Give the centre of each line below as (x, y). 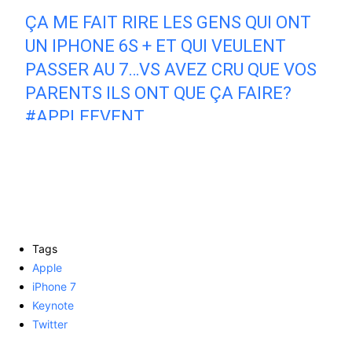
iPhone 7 (54, 286)
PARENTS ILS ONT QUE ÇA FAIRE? (159, 93)
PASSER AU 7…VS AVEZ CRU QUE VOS (171, 69)
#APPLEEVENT (85, 116)
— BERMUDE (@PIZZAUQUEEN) (149, 160)
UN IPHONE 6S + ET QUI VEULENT (156, 46)
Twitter (50, 324)
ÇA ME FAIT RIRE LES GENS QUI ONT (169, 22)
